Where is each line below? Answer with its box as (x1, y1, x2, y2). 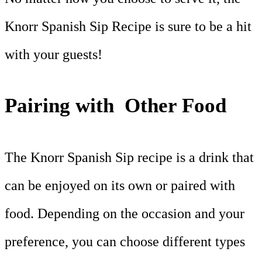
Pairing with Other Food (5, 94, 226, 118)
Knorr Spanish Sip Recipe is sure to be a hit (5, 19, 251, 35)
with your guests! (5, 47, 102, 63)
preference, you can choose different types (5, 234, 245, 250)
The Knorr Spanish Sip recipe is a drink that (5, 150, 254, 166)
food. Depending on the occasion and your (5, 206, 244, 222)
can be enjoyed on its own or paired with (5, 178, 235, 194)
